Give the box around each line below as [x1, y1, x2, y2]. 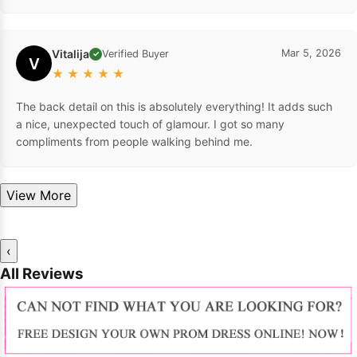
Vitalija [52, 47, 89, 61]
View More [40, 187, 71, 204]
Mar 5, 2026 [281, 47, 341, 60]
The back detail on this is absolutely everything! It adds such [16, 100, 332, 114]
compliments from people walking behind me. [16, 135, 253, 149]
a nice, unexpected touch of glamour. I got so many [16, 117, 284, 131]
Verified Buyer [102, 48, 169, 61]
